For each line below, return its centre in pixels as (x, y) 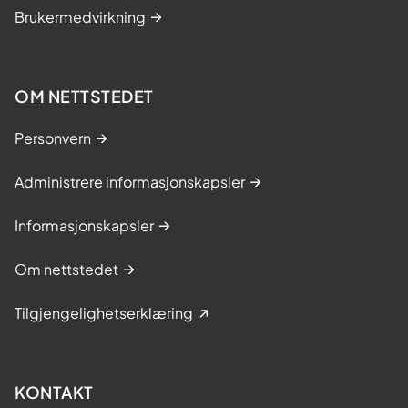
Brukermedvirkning (80, 16)
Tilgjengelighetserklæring (104, 312)
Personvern (53, 138)
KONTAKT (54, 392)
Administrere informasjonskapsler (130, 181)
